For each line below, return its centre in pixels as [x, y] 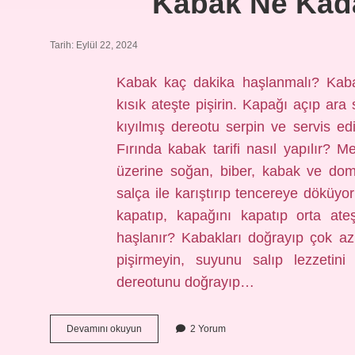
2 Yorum [208, 329]
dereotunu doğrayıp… [185, 282]
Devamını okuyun [104, 329]
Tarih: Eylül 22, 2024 [94, 45]
